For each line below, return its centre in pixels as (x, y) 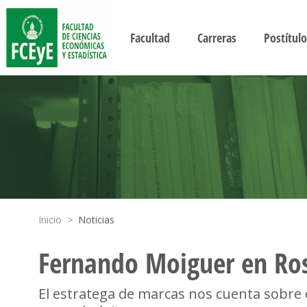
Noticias (96, 220)
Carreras (217, 38)
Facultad (150, 38)
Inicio (50, 220)
